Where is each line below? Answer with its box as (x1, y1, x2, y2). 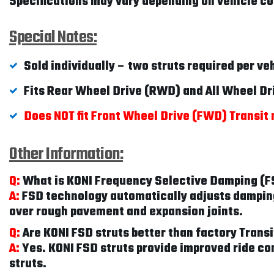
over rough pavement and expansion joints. (9, 202, 243, 221)
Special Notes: (9, 24, 97, 51)
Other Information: (9, 141, 123, 168)
